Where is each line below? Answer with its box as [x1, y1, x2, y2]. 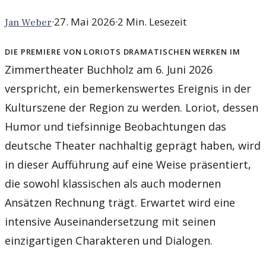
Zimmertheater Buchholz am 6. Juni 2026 [5, 62, 213, 77]
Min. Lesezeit [123, 15, 186, 29]
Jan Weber [5, 16, 52, 30]
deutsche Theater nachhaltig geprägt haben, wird [5, 138, 261, 153]
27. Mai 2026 [54, 15, 115, 29]
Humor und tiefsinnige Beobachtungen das [5, 119, 226, 134]
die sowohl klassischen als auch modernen [5, 176, 221, 191]
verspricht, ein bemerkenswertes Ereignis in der [5, 81, 251, 96]
